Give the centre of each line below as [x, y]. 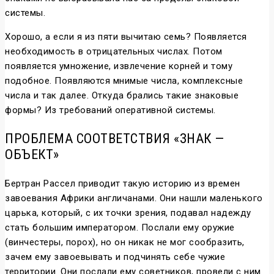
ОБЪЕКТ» [32, 155]
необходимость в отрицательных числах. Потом [114, 52]
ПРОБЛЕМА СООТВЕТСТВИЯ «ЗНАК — [115, 139]
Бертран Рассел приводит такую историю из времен [123, 184]
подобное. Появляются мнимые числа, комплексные [124, 81]
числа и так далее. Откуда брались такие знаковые [122, 96]
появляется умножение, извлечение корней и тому [119, 66]
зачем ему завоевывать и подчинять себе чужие [115, 257]
